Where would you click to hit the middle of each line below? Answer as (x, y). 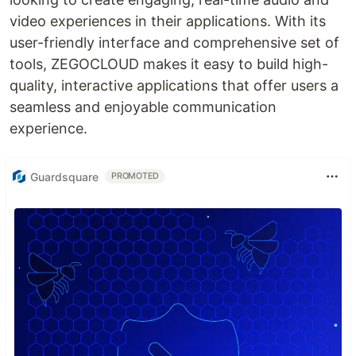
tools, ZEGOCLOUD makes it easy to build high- (169, 64)
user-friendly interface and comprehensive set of (174, 43)
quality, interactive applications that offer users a (174, 86)
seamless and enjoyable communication (143, 107)
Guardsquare (64, 176)
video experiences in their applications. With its (168, 21)
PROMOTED (135, 176)
